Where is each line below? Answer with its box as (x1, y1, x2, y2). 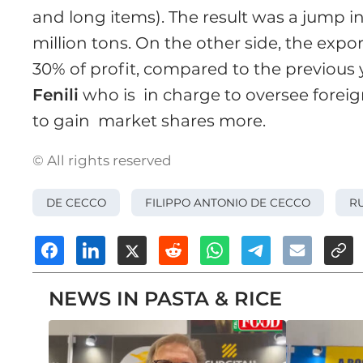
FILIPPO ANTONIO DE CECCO (144, 195, 310, 209)
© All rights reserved (32, 152, 173, 169)
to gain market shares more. (32, 110, 267, 130)
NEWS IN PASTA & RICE (49, 287, 283, 311)
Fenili (32, 84, 79, 105)
